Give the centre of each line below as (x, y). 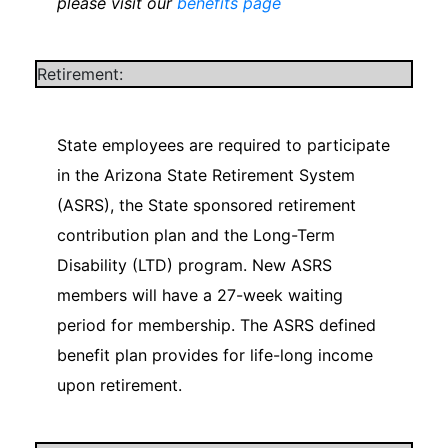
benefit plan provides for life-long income (215, 354)
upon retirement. (119, 384)
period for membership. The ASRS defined (216, 324)
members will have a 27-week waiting (200, 294)
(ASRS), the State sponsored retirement (206, 204)
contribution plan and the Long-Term (196, 234)
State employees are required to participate (223, 144)
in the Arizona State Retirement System (206, 174)
